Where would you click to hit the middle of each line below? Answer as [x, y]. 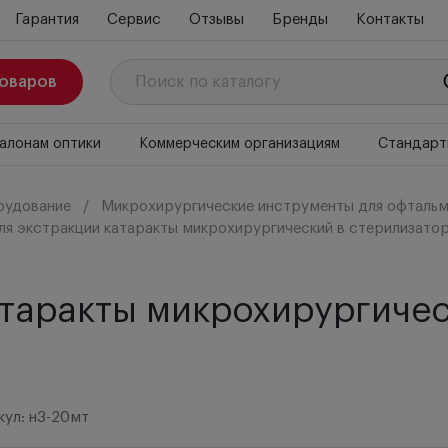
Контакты [389, 19]
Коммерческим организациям [239, 144]
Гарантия [46, 19]
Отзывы [216, 19]
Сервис [133, 19]
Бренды [299, 19]
